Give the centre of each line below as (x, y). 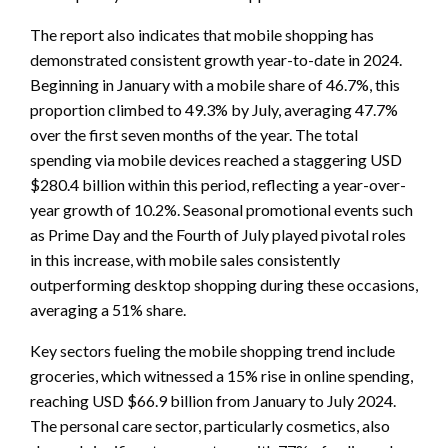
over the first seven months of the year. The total (194, 134)
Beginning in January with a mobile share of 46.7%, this (215, 84)
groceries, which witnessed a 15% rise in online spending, (221, 375)
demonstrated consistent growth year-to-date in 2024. (216, 59)
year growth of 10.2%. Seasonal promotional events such (221, 209)
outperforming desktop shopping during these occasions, (224, 284)
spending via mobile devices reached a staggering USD (216, 159)
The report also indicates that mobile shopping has (202, 34)
